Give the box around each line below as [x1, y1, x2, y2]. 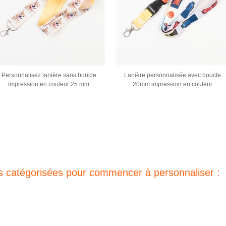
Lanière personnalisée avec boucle [124, 72, 221, 79]
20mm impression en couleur [132, 81, 212, 88]
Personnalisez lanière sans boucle [1, 72, 96, 79]
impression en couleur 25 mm [8, 81, 89, 88]
